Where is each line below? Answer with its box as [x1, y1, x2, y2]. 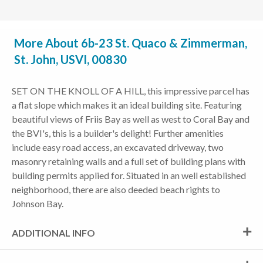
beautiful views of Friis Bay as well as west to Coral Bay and [12, 113, 249, 124]
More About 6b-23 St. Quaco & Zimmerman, [14, 36, 247, 50]
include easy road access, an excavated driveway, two [12, 141, 224, 153]
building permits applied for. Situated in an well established [12, 170, 246, 181]
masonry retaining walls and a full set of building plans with [12, 156, 245, 167]
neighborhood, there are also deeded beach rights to [12, 184, 220, 195]
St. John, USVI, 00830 [14, 52, 127, 66]
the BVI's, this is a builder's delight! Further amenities [12, 127, 224, 139]
